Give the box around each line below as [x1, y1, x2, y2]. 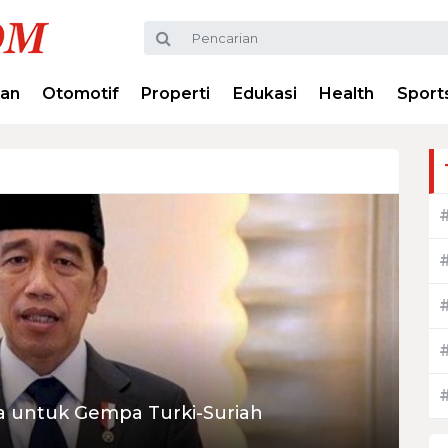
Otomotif [42, 84, 120, 103]
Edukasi [232, 84, 297, 103]
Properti [141, 84, 211, 103]
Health [319, 84, 375, 103]
